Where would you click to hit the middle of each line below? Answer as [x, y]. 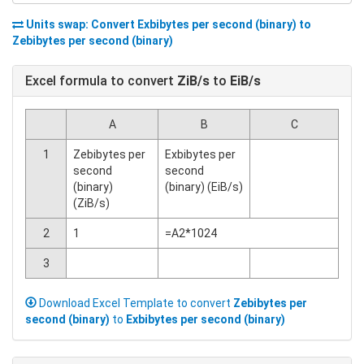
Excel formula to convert [101, 81]
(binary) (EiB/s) [204, 187]
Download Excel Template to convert [135, 303]
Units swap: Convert [82, 24]
